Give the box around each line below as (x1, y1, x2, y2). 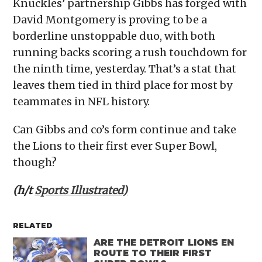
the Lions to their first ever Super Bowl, (13, 139, 218, 153)
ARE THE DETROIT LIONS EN (94, 236, 235, 248)
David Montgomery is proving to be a (13, 13, 208, 27)
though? (13, 156, 57, 170)
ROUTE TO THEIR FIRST (94, 247, 212, 258)
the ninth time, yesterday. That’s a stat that (13, 62, 237, 76)
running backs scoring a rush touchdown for (13, 46, 247, 60)
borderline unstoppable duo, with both (13, 29, 216, 43)
